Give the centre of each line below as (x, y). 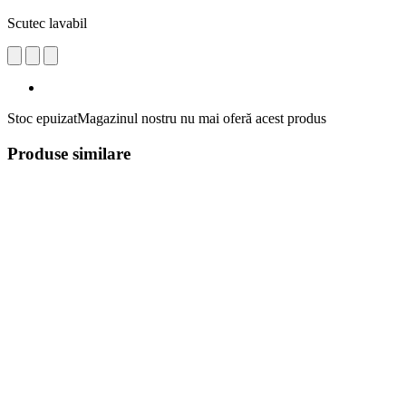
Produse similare (69, 153)
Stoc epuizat (42, 118)
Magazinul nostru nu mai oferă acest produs (202, 118)
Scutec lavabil (47, 23)
